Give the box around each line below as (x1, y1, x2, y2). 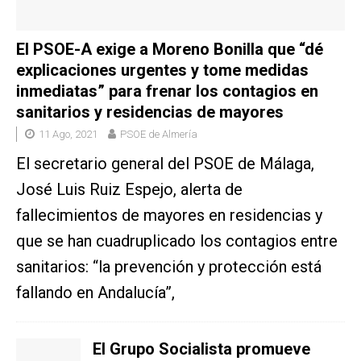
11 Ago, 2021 (39, 128, 98, 141)
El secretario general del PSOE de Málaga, (16, 154, 314, 174)
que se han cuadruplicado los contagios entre (16, 231, 338, 251)
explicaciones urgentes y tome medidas (16, 60, 309, 81)
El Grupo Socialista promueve (93, 339, 310, 359)
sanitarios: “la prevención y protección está (16, 257, 322, 277)
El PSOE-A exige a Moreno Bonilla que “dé (16, 39, 323, 60)
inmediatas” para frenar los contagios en (16, 81, 318, 102)
